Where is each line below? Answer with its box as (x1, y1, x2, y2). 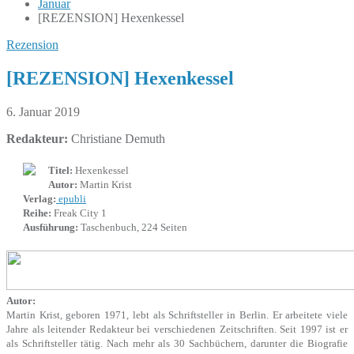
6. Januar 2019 (6, 104, 80, 119)
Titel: (48, 164, 73, 176)
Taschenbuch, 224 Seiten (78, 220, 187, 233)
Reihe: (23, 206, 51, 219)
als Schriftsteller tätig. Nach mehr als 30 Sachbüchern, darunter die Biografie (6, 337, 348, 349)
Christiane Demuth (71, 131, 165, 145)
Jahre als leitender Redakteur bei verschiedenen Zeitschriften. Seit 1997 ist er (6, 322, 348, 335)
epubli (56, 192, 86, 205)
